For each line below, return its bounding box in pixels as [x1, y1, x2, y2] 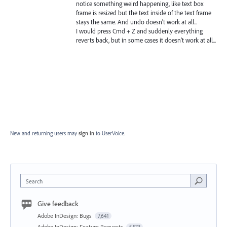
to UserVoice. [96, 129, 125, 137]
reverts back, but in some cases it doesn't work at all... [76, 35, 216, 44]
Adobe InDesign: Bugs [37, 211, 93, 219]
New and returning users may [10, 129, 79, 137]
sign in [79, 129, 94, 137]
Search [26, 177, 43, 185]
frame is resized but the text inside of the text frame [76, 8, 211, 17]
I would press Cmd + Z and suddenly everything [76, 26, 203, 35]
